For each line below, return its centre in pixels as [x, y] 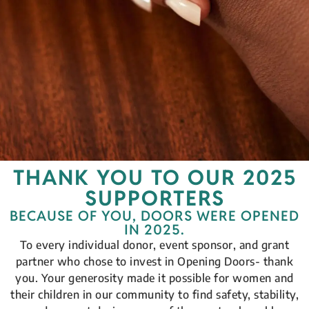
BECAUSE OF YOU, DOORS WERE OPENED [154, 216]
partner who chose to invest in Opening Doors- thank [154, 262]
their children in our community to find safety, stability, [154, 295]
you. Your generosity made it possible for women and [154, 278]
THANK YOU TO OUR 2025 [154, 178]
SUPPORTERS [154, 199]
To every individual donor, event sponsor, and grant [154, 245]
